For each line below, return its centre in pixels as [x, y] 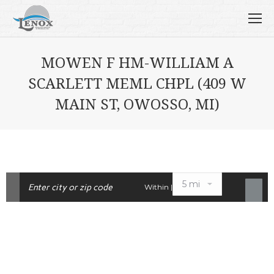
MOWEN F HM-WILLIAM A [137, 62]
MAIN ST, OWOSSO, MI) [137, 104]
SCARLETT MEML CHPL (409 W [137, 83]
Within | [158, 187]
